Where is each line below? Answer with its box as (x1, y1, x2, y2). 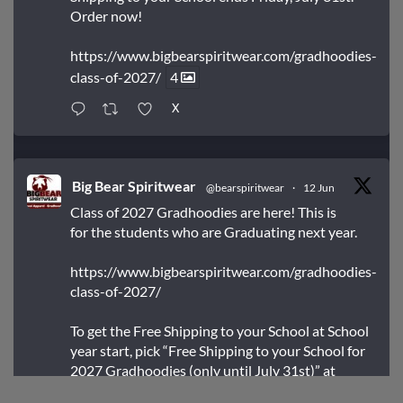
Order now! (70, 7, 142, 25)
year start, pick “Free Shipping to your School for (70, 342, 365, 360)
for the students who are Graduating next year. (70, 223, 357, 241)
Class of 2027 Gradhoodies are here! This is (70, 203, 336, 221)
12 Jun (303, 181, 335, 195)
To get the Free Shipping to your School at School (70, 322, 369, 340)
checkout (70, 383, 127, 401)
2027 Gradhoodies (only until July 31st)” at (70, 362, 336, 380)
